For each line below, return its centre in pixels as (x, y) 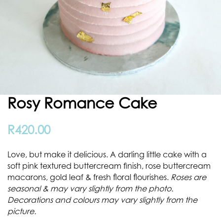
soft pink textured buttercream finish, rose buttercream (109, 166)
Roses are (188, 177)
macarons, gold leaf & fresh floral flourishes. (89, 177)
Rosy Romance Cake (82, 103)
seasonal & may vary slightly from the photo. (90, 188)
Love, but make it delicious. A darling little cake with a (107, 154)
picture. (23, 211)
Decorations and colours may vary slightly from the (102, 200)
